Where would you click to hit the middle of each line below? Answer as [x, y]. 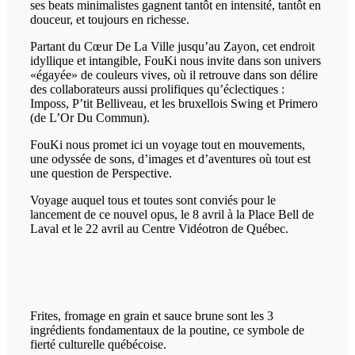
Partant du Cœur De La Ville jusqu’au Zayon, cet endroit [172, 47]
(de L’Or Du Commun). [90, 118]
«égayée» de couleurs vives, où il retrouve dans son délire [174, 75]
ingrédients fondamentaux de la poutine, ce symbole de [167, 330]
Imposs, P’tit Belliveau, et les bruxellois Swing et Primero [174, 104]
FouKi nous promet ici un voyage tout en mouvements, [168, 145]
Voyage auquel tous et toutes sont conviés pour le [153, 200]
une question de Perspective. [101, 174]
